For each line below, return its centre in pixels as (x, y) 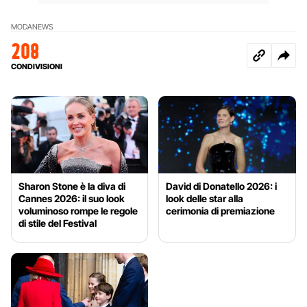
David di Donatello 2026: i (222, 186)
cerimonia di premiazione (221, 210)
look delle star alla (205, 198)
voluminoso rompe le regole (78, 210)
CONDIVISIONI (37, 66)
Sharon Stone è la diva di (72, 186)
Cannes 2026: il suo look (72, 198)
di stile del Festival (58, 223)
